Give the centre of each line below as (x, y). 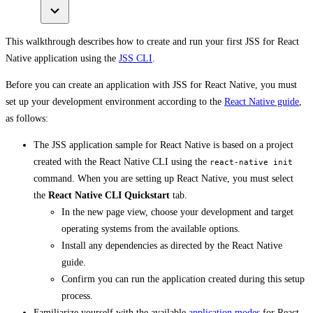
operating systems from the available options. (151, 228)
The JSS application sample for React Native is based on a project (163, 145)
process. (77, 296)
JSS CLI (136, 58)
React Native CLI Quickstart (109, 195)
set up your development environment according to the (115, 101)
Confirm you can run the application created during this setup (183, 279)
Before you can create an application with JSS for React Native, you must (151, 85)
